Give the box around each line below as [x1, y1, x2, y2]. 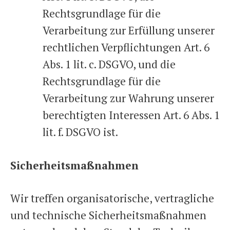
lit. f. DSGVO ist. [43, 125, 118, 139]
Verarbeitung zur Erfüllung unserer [43, 23, 215, 37]
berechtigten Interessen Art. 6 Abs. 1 [43, 108, 220, 122]
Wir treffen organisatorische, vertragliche [10, 191, 214, 205]
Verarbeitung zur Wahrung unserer [43, 91, 214, 105]
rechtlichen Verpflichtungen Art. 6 [43, 40, 209, 54]
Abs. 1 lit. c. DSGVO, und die [43, 57, 176, 71]
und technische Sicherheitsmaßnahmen [10, 208, 206, 222]
